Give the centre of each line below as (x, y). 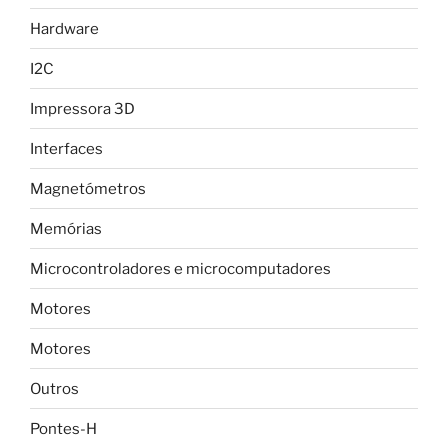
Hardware (64, 28)
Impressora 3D (82, 108)
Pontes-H (63, 428)
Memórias (66, 228)
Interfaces (66, 148)
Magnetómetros (88, 188)
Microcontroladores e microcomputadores (180, 268)
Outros (54, 388)
